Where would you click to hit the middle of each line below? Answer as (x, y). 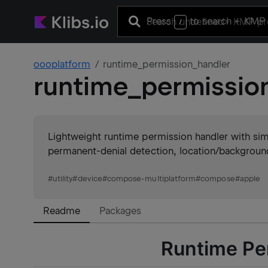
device (90, 179)
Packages (121, 211)
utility (63, 179)
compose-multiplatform (151, 179)
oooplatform (62, 64)
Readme (62, 211)
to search (211, 21)
